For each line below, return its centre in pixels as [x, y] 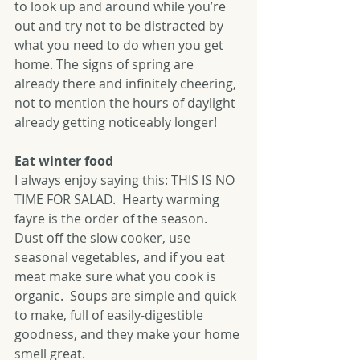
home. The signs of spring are [106, 64]
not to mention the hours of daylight [127, 103]
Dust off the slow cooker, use [104, 238]
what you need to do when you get [121, 45]
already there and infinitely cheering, [127, 84]
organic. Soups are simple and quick [127, 296]
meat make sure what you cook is [117, 276]
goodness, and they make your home [129, 334]
